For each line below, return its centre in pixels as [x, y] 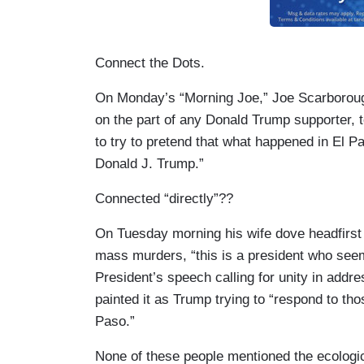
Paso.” [115, 321]
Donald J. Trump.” [152, 163]
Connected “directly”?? [164, 198]
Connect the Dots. [150, 63]
